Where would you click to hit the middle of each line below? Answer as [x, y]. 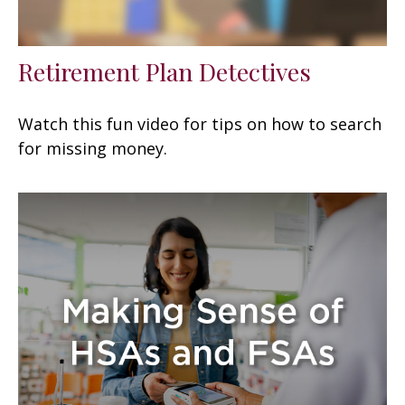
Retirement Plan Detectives [165, 71]
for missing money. [93, 148]
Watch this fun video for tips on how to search [200, 123]
